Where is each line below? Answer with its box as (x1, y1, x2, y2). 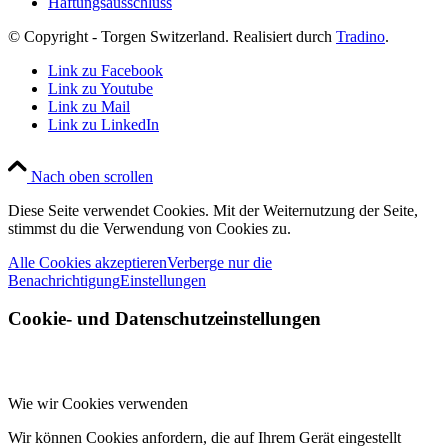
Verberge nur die (167, 253, 272, 271)
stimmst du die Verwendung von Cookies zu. (8, 219, 291, 237)
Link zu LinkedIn (48, 115, 159, 133)
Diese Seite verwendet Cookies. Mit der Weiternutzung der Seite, (8, 201, 418, 219)
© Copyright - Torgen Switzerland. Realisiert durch (8, 27, 336, 45)
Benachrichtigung (8, 271, 120, 289)
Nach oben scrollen (31, 167, 153, 185)
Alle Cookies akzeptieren (8, 253, 167, 271)
